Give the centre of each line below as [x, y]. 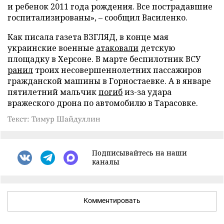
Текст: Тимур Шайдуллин [54, 118]
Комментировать [112, 200]
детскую [157, 48]
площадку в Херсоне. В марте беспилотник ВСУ [104, 59]
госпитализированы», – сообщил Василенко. [97, 17]
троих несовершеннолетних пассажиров [117, 70]
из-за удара [147, 92]
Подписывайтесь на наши [139, 153]
